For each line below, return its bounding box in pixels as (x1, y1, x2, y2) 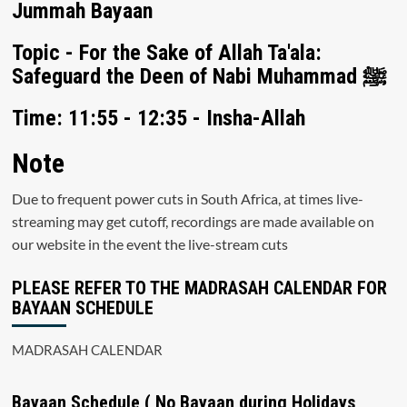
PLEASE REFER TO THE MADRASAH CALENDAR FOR (11, 277, 387, 300)
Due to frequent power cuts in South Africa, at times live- (11, 190, 363, 208)
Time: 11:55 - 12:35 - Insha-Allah (11, 105, 305, 132)
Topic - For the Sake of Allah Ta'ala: (11, 40, 322, 66)
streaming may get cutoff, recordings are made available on (11, 213, 374, 231)
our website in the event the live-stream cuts (11, 235, 288, 253)
